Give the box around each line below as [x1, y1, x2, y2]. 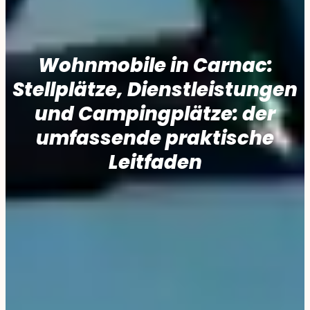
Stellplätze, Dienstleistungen [12, 76, 298, 104]
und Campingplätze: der [35, 100, 275, 128]
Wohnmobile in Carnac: [37, 52, 273, 80]
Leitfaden [108, 149, 202, 176]
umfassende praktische [36, 125, 274, 152]
